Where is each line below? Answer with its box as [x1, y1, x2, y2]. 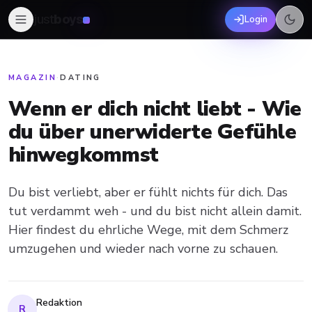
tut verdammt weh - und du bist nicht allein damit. [8, 203, 302, 219]
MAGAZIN [8, 72, 56, 83]
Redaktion [36, 295, 82, 309]
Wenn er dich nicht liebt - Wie [8, 95, 302, 123]
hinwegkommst [8, 141, 158, 169]
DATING [60, 72, 101, 83]
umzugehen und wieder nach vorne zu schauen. [8, 240, 278, 257]
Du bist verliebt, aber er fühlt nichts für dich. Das [8, 184, 288, 201]
